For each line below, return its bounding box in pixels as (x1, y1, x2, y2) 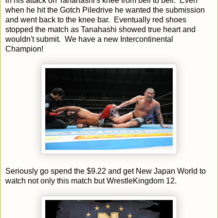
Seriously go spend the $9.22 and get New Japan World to (5, 166, 206, 175)
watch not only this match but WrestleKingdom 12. (5, 176, 177, 185)
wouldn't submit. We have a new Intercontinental (5, 35, 173, 43)
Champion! (5, 44, 43, 53)
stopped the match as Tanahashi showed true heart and (5, 25, 196, 34)
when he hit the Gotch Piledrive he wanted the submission (5, 5, 205, 14)
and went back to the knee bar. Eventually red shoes (5, 15, 186, 24)
